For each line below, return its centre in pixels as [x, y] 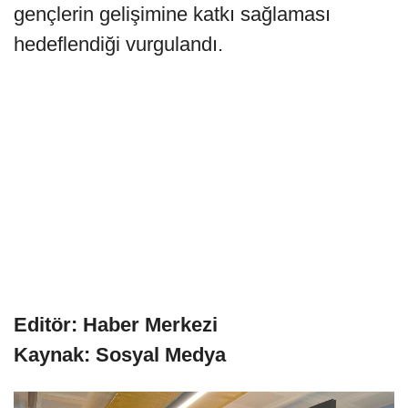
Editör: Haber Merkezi [116, 325]
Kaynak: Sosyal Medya [120, 355]
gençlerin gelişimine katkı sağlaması [172, 15]
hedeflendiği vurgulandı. [118, 45]
